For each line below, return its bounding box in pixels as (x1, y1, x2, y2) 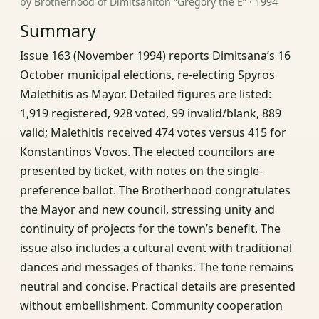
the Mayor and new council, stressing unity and (20, 202, 275, 218)
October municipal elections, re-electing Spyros (20, 67, 275, 83)
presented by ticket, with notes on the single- (20, 163, 263, 179)
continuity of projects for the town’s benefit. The (20, 221, 281, 237)
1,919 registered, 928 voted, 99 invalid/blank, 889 (20, 105, 281, 122)
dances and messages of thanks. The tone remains (20, 259, 293, 276)
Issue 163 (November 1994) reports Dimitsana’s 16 (20, 48, 291, 64)
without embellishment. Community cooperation (20, 298, 283, 314)
